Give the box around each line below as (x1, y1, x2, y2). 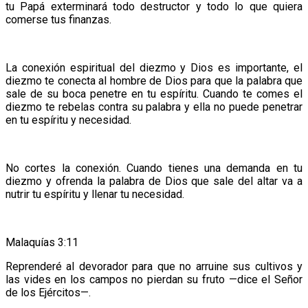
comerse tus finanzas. (5, 12, 111, 26)
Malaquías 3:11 (5, 235, 78, 249)
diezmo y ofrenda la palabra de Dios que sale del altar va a (5, 174, 302, 188)
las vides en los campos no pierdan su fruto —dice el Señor (5, 272, 302, 286)
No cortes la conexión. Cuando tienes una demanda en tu (5, 161, 302, 175)
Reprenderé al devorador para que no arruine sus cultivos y (5, 259, 302, 273)
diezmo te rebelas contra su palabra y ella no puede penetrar (5, 100, 302, 113)
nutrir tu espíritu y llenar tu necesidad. (5, 187, 184, 201)
